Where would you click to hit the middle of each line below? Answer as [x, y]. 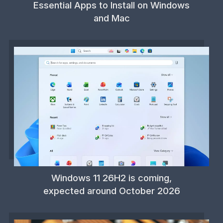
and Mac [111, 18]
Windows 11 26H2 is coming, [111, 177]
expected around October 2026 [111, 190]
